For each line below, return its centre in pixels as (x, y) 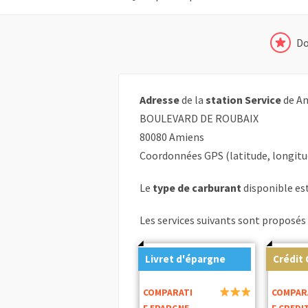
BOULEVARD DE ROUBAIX (199, 119)
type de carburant (197, 188)
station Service (243, 100)
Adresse (159, 100)
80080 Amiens (172, 137)
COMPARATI (168, 292)
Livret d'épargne (185, 258)
